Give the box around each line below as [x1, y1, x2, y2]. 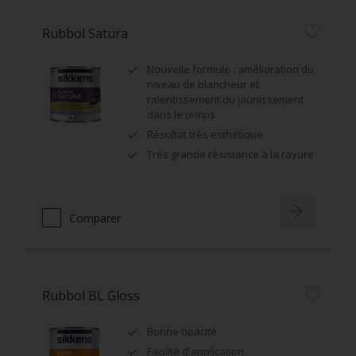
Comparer [69, 210, 121, 226]
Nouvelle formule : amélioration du [147, 62, 314, 76]
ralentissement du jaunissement [147, 92, 304, 106]
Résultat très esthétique [147, 127, 263, 141]
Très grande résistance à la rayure [147, 147, 314, 161]
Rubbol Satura [42, 25, 128, 42]
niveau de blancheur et [147, 77, 259, 91]
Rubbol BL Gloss [42, 287, 140, 304]
